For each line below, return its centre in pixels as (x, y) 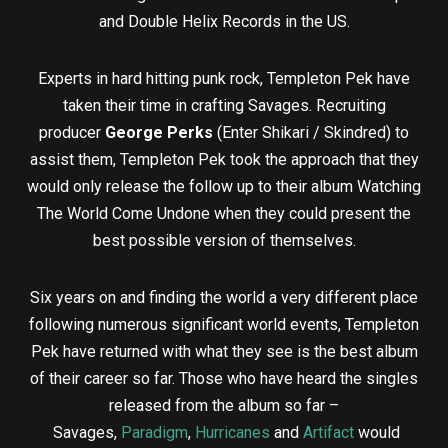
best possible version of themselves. (224, 241)
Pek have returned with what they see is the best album (224, 352)
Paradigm (154, 433)
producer (72, 133)
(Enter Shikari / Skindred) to (311, 133)
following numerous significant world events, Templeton (224, 325)
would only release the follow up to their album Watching (224, 187)
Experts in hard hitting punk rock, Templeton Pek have (224, 79)
